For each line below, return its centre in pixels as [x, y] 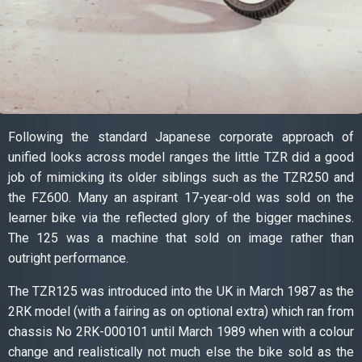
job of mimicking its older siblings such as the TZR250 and [181, 178]
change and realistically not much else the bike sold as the [181, 352]
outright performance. [68, 259]
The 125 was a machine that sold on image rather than [181, 238]
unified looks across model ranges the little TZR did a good [181, 158]
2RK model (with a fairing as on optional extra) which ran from [181, 312]
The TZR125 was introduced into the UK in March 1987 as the [181, 292]
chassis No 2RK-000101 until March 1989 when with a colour [181, 332]
